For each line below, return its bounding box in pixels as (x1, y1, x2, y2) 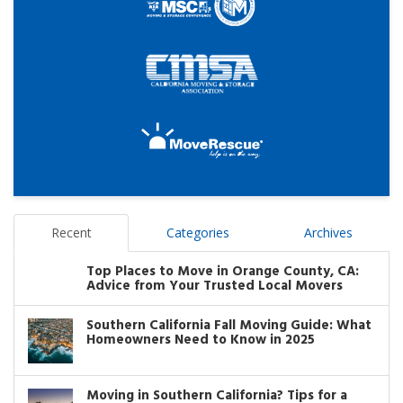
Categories (166, 224, 229, 242)
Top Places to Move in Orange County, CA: (86, 261, 359, 283)
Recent (50, 224, 92, 242)
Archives (303, 224, 353, 242)
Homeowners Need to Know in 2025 (86, 329, 315, 352)
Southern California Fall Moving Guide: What (86, 315, 372, 337)
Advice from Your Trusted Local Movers (86, 275, 343, 298)
